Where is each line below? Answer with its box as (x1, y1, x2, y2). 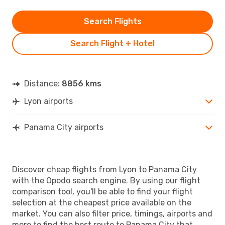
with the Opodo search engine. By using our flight (12, 175, 200, 185)
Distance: (24, 78, 62, 88)
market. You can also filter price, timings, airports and (12, 208, 212, 218)
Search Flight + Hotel (70, 38, 155, 48)
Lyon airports (24, 96, 73, 106)
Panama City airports (24, 122, 103, 132)
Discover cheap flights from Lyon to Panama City (12, 164, 197, 174)
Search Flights (83, 16, 142, 26)
